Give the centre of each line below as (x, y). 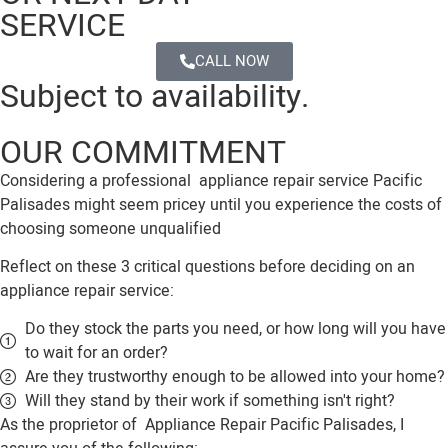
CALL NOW (231, 60)
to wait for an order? (96, 353)
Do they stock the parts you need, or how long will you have (235, 329)
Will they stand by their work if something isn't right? (210, 401)
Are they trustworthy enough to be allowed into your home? (235, 377)
